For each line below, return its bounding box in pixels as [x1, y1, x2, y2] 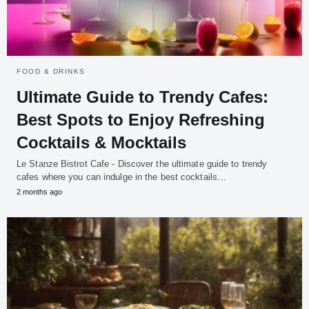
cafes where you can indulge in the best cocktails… [17, 171, 227, 182]
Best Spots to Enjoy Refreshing [17, 110, 265, 129]
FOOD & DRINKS [17, 67, 86, 75]
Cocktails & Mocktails [17, 132, 186, 152]
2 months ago [17, 187, 62, 196]
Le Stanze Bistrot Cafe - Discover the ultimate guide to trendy [17, 158, 268, 169]
